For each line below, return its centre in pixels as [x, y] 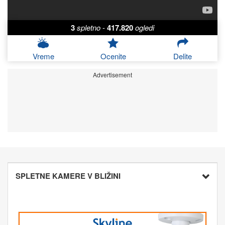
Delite [183, 56]
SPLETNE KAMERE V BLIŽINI [68, 176]
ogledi [145, 28]
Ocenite [113, 56]
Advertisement [113, 75]
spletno [89, 28]
